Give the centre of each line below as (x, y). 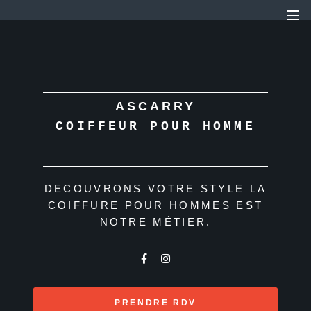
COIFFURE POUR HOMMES (139, 205)
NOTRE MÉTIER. (155, 222)
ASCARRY (155, 106)
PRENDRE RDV (155, 303)
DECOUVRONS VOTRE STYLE (144, 188)
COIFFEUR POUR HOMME (155, 127)
